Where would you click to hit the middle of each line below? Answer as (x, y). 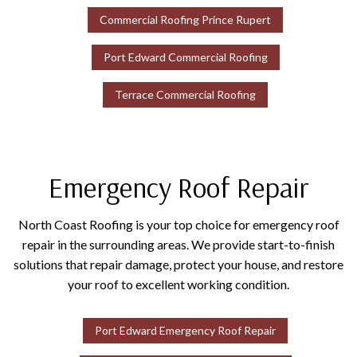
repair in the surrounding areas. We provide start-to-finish (178, 245)
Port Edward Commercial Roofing (185, 57)
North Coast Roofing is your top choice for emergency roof (178, 225)
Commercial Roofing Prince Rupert (186, 20)
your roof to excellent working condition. (178, 284)
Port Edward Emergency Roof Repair (186, 331)
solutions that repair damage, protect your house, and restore (178, 265)
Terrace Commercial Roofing (186, 95)
